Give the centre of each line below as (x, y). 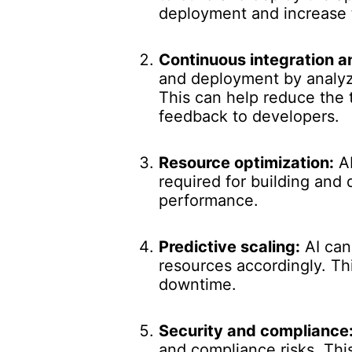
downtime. (198, 284)
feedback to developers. (249, 116)
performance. (209, 200)
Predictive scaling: (229, 247)
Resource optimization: (246, 163)
